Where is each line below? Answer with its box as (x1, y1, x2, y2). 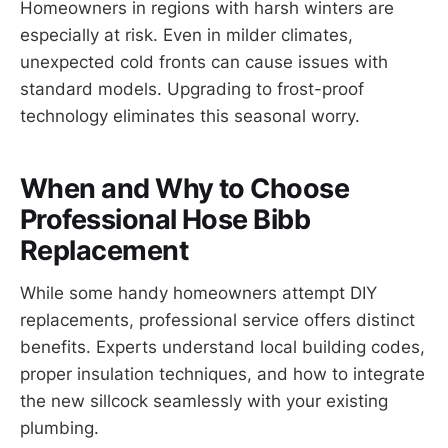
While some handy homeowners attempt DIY (20, 282, 377, 303)
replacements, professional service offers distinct (20, 309, 415, 330)
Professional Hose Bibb (20, 203, 311, 237)
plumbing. (20, 417, 99, 438)
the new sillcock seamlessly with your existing (20, 390, 388, 411)
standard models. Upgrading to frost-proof (20, 78, 364, 99)
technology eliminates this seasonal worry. (20, 105, 360, 126)
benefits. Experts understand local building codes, (20, 336, 425, 357)
